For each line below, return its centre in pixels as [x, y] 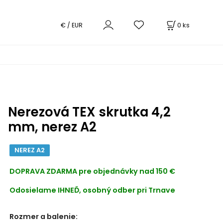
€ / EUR [71, 25]
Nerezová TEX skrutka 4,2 [89, 112]
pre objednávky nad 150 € [127, 171]
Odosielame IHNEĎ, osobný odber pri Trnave [92, 190]
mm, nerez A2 [52, 127]
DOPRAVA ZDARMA [44, 171]
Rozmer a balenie [42, 217]
